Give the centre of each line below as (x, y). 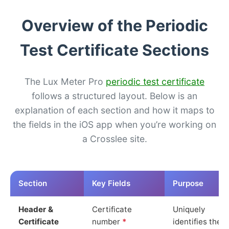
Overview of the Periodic (114, 25)
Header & (36, 209)
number (107, 221)
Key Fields (111, 183)
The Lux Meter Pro (65, 81)
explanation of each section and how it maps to (114, 110)
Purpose (188, 183)
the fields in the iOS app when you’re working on (114, 124)
